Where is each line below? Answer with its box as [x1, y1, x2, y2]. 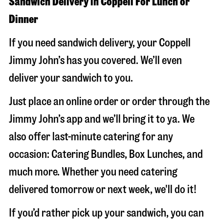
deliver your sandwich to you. [9, 72, 133, 84]
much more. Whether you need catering [9, 166, 177, 177]
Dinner [9, 14, 38, 25]
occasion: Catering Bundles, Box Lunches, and [9, 149, 203, 160]
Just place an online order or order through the [9, 96, 210, 107]
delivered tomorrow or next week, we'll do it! [9, 184, 197, 195]
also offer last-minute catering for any [9, 131, 173, 142]
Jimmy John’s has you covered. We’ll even [9, 55, 182, 66]
